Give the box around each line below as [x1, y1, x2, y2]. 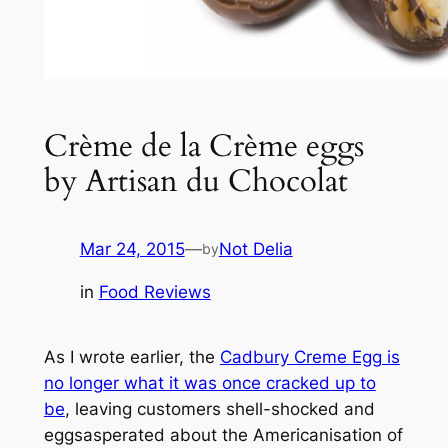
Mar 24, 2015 [79, 239, 185, 260]
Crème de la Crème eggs [43, 124, 364, 167]
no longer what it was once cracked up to [43, 373, 376, 394]
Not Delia [218, 239, 293, 260]
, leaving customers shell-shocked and [64, 399, 375, 420]
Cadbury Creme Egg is [219, 347, 400, 368]
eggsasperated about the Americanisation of [43, 425, 403, 446]
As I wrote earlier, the [43, 347, 220, 368]
